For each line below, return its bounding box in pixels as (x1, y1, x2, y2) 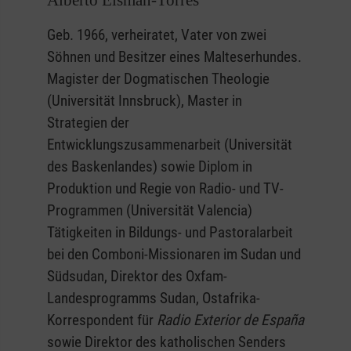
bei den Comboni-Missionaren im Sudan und (47, 245, 301, 264)
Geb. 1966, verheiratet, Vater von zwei (47, 26, 266, 45)
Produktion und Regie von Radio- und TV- (47, 179, 284, 198)
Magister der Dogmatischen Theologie (47, 70, 270, 89)
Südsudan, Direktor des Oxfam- (47, 267, 227, 286)
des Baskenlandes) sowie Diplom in (47, 157, 252, 176)
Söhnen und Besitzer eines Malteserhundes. (47, 48, 302, 67)
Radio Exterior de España (157, 311, 304, 330)
